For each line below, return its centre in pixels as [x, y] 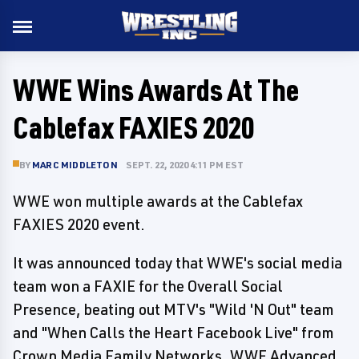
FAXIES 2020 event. [79, 224]
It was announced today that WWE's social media [177, 263]
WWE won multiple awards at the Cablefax [158, 201]
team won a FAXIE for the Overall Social [148, 286]
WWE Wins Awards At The [156, 89]
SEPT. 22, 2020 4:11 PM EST [184, 165]
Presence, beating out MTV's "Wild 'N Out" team [173, 309]
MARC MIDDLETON [75, 165]
